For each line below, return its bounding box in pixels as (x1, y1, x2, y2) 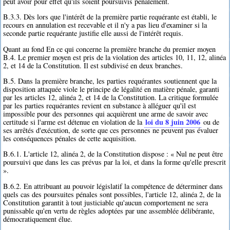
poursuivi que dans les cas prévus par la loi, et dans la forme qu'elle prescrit (3, 157, 226, 167)
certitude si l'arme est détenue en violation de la (3, 117, 145, 127)
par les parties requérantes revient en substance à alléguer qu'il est (3, 100, 197, 110)
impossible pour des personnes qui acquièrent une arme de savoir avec (3, 108, 208, 119)
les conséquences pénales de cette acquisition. (3, 133, 137, 143)
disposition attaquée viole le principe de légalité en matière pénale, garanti (3, 84, 220, 94)
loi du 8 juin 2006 (145, 116, 201, 127)
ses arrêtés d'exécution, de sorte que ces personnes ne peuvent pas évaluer (3, 125, 219, 135)
